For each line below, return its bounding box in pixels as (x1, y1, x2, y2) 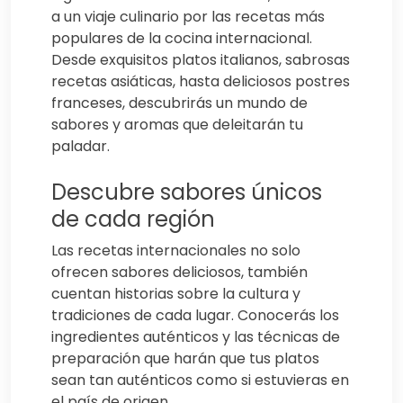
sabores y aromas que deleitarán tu (51, 113, 303, 135)
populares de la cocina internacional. (51, 27, 312, 49)
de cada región (51, 203, 215, 234)
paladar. (51, 135, 110, 157)
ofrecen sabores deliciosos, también (51, 261, 308, 282)
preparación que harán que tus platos (51, 347, 319, 369)
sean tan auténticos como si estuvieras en (51, 369, 349, 390)
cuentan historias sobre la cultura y (51, 282, 300, 304)
